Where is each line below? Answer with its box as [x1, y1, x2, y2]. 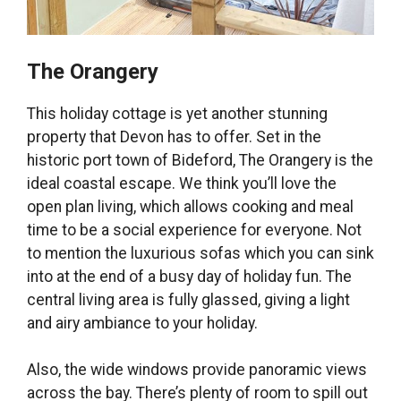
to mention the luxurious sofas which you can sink [27, 243, 374, 262]
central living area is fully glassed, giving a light [27, 290, 350, 309]
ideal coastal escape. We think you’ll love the [27, 174, 337, 192]
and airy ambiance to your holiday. [27, 313, 258, 332]
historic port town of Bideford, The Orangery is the [27, 150, 373, 169]
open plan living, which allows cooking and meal [27, 197, 354, 216]
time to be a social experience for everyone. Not [27, 220, 362, 239]
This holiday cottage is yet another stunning [27, 104, 328, 123]
